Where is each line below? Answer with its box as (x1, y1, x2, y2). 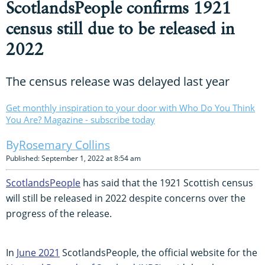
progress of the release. (6, 206, 112, 220)
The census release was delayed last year (6, 73, 230, 89)
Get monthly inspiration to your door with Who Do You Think (6, 101, 255, 114)
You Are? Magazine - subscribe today (6, 113, 155, 125)
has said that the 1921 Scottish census (80, 176, 253, 189)
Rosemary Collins (19, 137, 110, 153)
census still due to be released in (6, 21, 235, 38)
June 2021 (17, 245, 60, 259)
